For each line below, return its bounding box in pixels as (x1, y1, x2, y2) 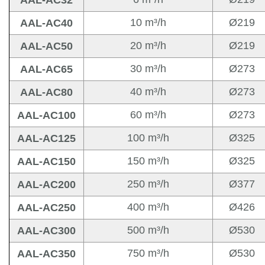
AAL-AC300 (17, 225, 76, 237)
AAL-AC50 (20, 40, 73, 53)
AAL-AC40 (20, 17, 73, 30)
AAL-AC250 (17, 202, 76, 214)
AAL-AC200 (17, 179, 76, 191)
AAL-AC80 (20, 86, 73, 99)
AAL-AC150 (17, 156, 76, 168)
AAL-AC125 (17, 132, 76, 145)
